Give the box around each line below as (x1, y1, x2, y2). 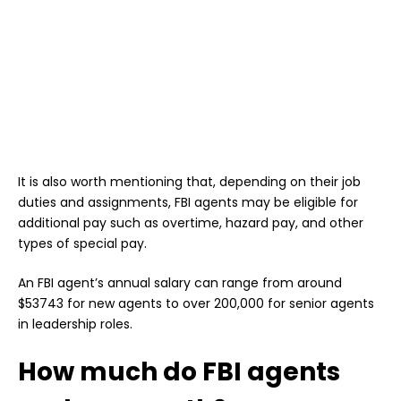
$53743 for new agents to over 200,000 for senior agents (18, 294, 374, 313)
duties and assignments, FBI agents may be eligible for (18, 193, 358, 212)
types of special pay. (18, 235, 147, 253)
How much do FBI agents (18, 354, 340, 390)
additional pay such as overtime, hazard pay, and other (18, 214, 363, 233)
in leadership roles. (18, 315, 132, 334)
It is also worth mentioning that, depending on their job (18, 173, 361, 192)
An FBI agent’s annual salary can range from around (18, 274, 342, 293)
